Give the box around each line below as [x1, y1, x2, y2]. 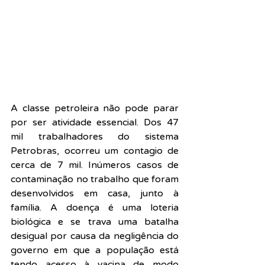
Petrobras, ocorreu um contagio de [11, 145, 179, 157]
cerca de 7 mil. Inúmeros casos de [11, 159, 179, 172]
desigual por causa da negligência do [11, 230, 179, 243]
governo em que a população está [11, 244, 179, 257]
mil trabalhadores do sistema [11, 131, 179, 143]
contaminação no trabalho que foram [11, 173, 179, 186]
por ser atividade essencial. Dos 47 [11, 117, 179, 129]
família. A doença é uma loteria [11, 202, 179, 214]
